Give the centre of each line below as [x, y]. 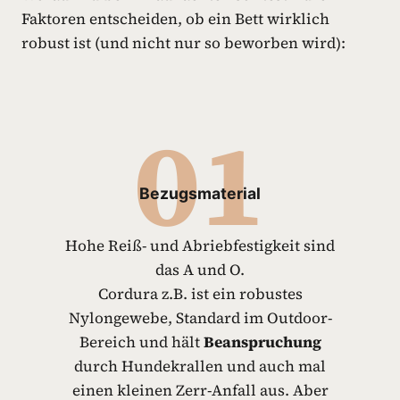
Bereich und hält [141, 342]
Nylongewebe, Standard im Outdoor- [200, 318]
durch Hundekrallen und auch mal [200, 366]
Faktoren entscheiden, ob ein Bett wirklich [175, 19]
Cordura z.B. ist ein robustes [200, 294]
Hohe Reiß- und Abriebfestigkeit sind [200, 246]
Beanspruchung [262, 342]
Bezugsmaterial [200, 193]
